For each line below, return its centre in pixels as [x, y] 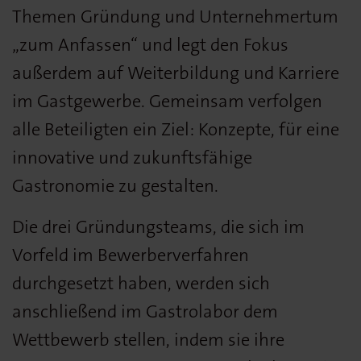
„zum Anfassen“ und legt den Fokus [150, 44]
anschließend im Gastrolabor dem [145, 311]
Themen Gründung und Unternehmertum [175, 16]
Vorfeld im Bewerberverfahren [131, 255]
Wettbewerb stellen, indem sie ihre [148, 339]
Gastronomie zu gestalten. [117, 185]
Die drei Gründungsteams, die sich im [158, 226]
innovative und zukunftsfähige [132, 157]
